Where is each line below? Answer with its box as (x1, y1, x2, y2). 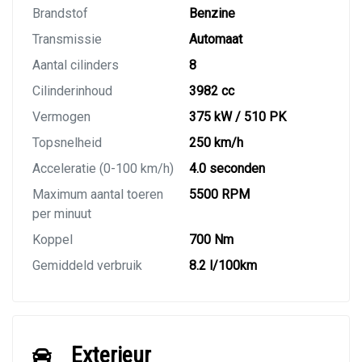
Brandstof (32, 6, 88, 22)
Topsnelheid (32, 135, 102, 151)
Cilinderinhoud (32, 83, 112, 99)
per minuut (32, 206, 91, 222)
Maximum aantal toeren (32, 187, 163, 203)
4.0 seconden (189, 161, 265, 177)
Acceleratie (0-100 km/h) (32, 161, 174, 177)
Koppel (32, 232, 73, 248)
